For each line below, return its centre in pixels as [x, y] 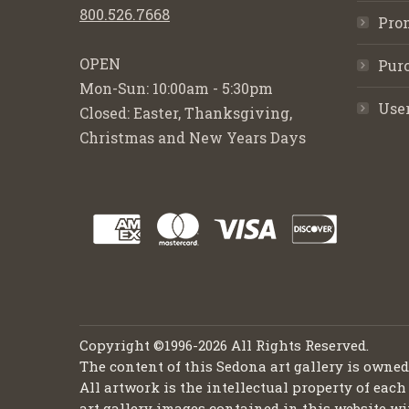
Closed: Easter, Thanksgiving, [186, 113]
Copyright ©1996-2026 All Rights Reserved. [224, 345]
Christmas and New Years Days [193, 137]
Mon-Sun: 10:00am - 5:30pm [176, 88]
